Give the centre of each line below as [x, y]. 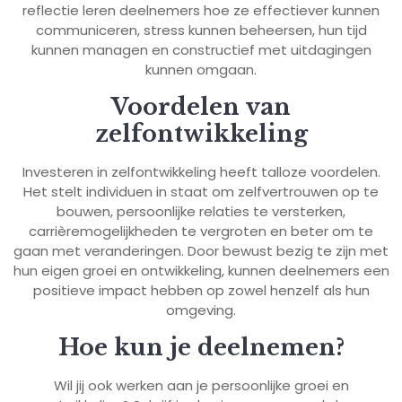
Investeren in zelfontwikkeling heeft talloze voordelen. [201, 171]
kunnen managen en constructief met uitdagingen [201, 49]
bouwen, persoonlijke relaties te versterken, [201, 211]
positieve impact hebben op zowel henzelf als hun [201, 290]
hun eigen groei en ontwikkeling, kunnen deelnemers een [201, 270]
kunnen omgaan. [201, 69]
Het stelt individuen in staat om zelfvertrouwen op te [201, 191]
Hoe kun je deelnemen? [201, 347]
